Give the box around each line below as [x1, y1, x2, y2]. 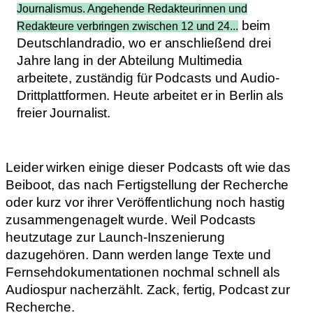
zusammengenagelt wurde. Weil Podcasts [6, 212, 256, 227]
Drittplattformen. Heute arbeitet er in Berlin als [17, 87, 284, 103]
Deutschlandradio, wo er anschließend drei [17, 35, 271, 50]
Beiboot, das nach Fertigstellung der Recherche [6, 177, 289, 192]
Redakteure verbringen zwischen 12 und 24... [17, 20, 238, 32]
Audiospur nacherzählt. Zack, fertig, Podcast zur [6, 282, 291, 297]
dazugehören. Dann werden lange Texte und [6, 247, 271, 262]
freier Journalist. [17, 105, 111, 120]
